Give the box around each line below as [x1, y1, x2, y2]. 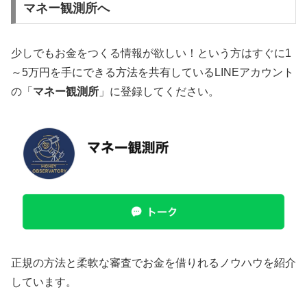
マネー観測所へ [23, 1, 110, 16]
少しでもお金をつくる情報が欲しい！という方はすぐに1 [11, 47, 291, 60]
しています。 [11, 275, 77, 288]
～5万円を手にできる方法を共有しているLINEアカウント [11, 66, 294, 79]
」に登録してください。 [99, 86, 219, 98]
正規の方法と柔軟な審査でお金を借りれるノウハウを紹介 [11, 256, 296, 269]
